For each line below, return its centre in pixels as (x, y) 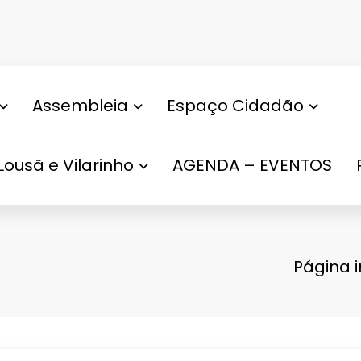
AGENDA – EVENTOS (252, 165)
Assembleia (80, 105)
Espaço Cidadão (235, 105)
